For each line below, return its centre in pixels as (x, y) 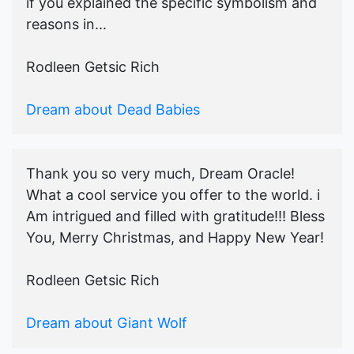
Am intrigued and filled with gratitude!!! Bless (175, 217)
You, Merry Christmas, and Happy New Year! (175, 238)
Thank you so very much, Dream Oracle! (160, 174)
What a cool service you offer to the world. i (173, 195)
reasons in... (66, 24)
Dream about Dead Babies (113, 110)
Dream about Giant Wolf (107, 323)
